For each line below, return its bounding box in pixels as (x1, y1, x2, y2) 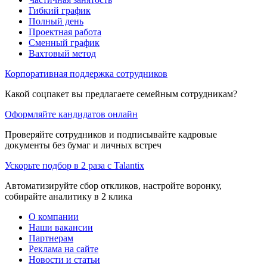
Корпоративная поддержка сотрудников (5, 68, 167, 79)
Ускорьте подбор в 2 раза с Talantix (5, 160, 144, 170)
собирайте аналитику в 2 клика (5, 191, 132, 201)
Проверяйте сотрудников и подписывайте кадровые (5, 129, 217, 139)
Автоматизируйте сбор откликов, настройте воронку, (5, 180, 222, 191)
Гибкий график (29, 5, 91, 15)
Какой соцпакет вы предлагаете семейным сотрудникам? (5, 88, 237, 99)
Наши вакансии (29, 222, 93, 232)
